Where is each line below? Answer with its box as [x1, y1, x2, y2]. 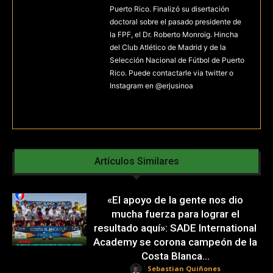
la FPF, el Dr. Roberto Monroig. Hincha [110, 30, 238, 39]
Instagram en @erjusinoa [110, 81, 193, 90]
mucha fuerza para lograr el [111, 208, 239, 220]
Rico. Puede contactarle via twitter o [110, 68, 233, 77]
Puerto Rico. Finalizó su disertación [110, 4, 229, 13]
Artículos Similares [94, 155, 179, 167]
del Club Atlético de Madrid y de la [110, 43, 226, 52]
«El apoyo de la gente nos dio [107, 194, 244, 206]
